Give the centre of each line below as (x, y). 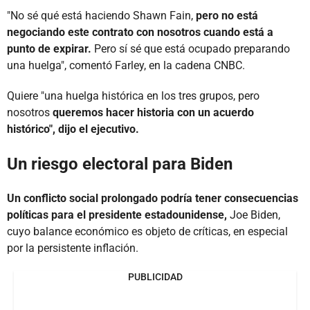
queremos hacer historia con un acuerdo (152, 112)
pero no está (227, 15)
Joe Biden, (254, 215)
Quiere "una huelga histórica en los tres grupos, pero (133, 95)
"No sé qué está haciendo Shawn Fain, (101, 15)
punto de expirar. (49, 48)
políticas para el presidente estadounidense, (117, 215)
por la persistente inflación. (73, 248)
